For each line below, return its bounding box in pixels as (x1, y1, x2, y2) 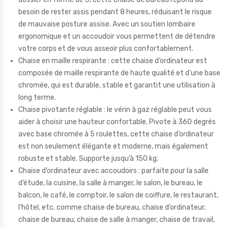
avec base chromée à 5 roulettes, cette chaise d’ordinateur (18, 129, 214, 138)
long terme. (18, 93, 56, 102)
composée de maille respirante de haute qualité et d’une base (18, 68, 220, 77)
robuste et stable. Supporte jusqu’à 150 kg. (18, 154, 158, 163)
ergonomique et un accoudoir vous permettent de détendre (18, 32, 215, 41)
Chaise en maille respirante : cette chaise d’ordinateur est (18, 56, 207, 65)
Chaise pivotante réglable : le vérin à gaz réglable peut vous (18, 105, 212, 114)
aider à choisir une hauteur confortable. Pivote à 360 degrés (18, 117, 216, 126)
